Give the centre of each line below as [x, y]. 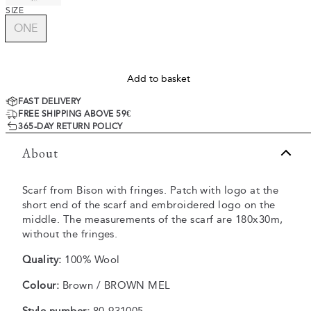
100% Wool [91, 260]
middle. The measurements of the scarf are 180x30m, [153, 220]
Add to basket [158, 79]
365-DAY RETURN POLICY [70, 127]
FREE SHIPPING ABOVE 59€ [75, 114]
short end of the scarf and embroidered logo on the [149, 205]
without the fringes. [70, 234]
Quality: [42, 260]
